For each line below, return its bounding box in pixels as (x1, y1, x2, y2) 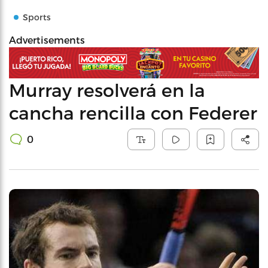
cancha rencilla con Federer (9, 101, 257, 123)
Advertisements (9, 34, 85, 45)
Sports (23, 12, 51, 22)
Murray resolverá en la (9, 78, 205, 100)
